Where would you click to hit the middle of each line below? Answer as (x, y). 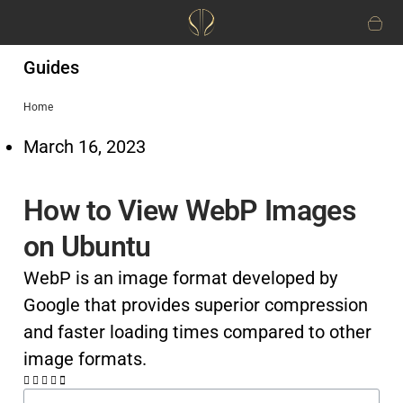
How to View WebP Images (189, 210)
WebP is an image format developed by (180, 278)
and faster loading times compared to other (197, 332)
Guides (51, 67)
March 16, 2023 (85, 147)
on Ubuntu (87, 246)
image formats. (85, 359)
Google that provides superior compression (196, 305)
